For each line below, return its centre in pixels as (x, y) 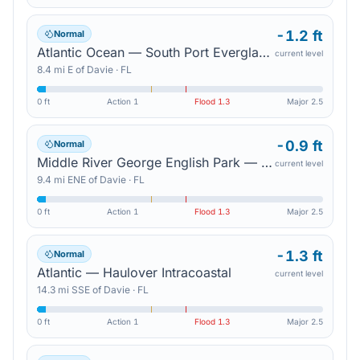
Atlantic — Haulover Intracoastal (134, 272)
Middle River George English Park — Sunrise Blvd (267, 162)
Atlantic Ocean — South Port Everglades (264, 52)
